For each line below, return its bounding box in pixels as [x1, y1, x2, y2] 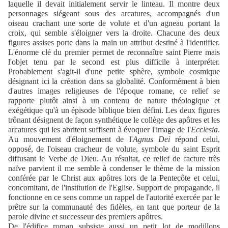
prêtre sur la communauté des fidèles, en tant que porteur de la [8, 202, 220, 211]
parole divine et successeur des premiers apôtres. [8, 212, 165, 221]
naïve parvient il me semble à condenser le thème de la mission [8, 163, 220, 173]
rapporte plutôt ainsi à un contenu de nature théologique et [8, 96, 220, 105]
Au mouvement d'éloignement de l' [8, 134, 133, 144]
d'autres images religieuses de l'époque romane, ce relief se [8, 86, 220, 95]
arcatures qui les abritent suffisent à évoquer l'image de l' [8, 125, 191, 134]
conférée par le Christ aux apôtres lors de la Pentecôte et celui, [8, 173, 220, 182]
